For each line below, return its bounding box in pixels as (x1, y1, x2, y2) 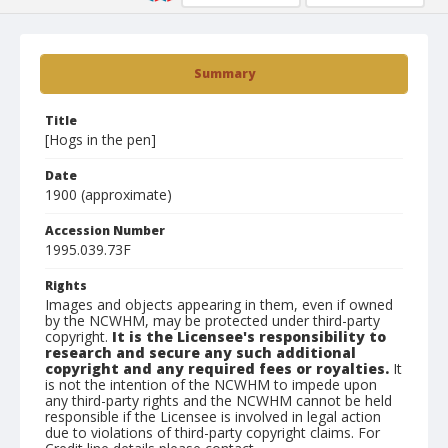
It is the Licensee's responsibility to (112, 327, 386, 346)
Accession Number (45, 222, 165, 239)
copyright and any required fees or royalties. (45, 359, 389, 378)
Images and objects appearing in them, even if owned (45, 295, 393, 314)
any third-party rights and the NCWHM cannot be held (45, 391, 392, 410)
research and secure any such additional (45, 343, 356, 362)
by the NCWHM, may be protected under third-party (45, 311, 380, 330)
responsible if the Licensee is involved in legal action (45, 407, 381, 426)
